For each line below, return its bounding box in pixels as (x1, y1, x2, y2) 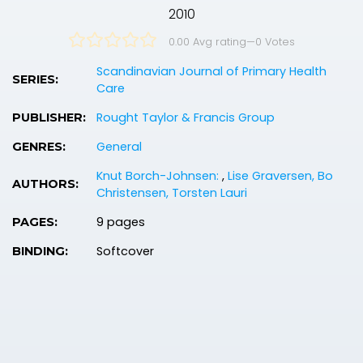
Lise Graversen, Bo (228, 168, 333, 185)
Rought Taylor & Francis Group (96, 109, 275, 126)
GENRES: (12, 139, 66, 155)
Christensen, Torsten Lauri (96, 185, 247, 202)
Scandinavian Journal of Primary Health (96, 63, 327, 80)
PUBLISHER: (12, 110, 86, 126)
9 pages (96, 214, 145, 231)
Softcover (96, 243, 154, 260)
